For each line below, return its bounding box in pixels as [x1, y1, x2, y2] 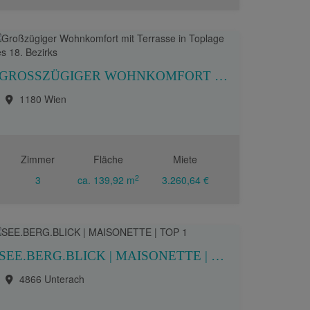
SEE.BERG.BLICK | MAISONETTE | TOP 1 [211, 248, 224, 263]
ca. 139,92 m [77, 173, 135, 187]
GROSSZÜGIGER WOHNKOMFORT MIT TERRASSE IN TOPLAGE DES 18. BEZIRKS [215, 69, 228, 83]
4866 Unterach [19, 272, 84, 286]
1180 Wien [19, 92, 66, 106]
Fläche [93, 152, 123, 166]
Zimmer [21, 152, 55, 166]
